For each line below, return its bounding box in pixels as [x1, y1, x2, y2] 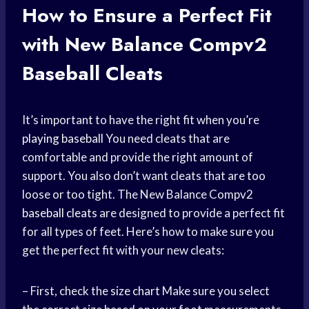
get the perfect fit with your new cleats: [22, 243, 224, 258]
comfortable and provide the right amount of [22, 150, 253, 165]
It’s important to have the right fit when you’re [22, 112, 259, 128]
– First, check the [22, 283, 110, 299]
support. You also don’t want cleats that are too [22, 168, 266, 183]
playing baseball [22, 131, 103, 146]
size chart [110, 283, 160, 299]
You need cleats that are [103, 131, 230, 146]
